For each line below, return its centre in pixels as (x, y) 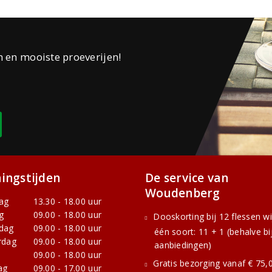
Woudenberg (183, 193)
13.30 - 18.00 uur (67, 202)
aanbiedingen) (183, 245)
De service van (187, 178)
